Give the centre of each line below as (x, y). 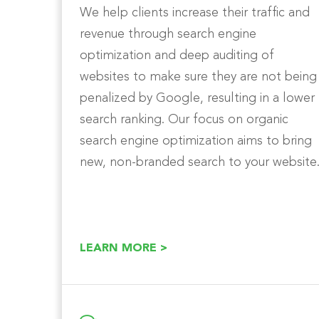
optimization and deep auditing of (177, 55)
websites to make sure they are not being (198, 77)
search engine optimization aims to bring (196, 141)
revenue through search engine (168, 34)
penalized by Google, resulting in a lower (197, 98)
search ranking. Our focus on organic (184, 119)
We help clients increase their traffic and (195, 12)
